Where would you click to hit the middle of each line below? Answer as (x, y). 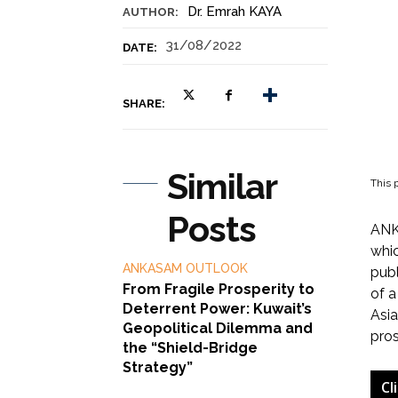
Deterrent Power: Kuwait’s (217, 308)
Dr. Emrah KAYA (235, 11)
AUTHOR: (151, 12)
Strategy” (158, 367)
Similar (222, 186)
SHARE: (144, 103)
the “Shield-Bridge (190, 347)
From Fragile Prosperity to (219, 289)
